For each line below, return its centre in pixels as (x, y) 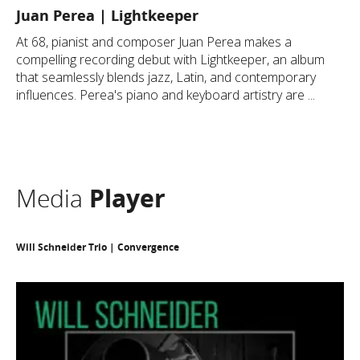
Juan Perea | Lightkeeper (107, 15)
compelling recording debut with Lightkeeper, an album (170, 59)
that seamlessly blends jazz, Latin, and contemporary (166, 77)
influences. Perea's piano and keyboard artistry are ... (166, 95)
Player (127, 198)
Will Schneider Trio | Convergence (98, 247)
